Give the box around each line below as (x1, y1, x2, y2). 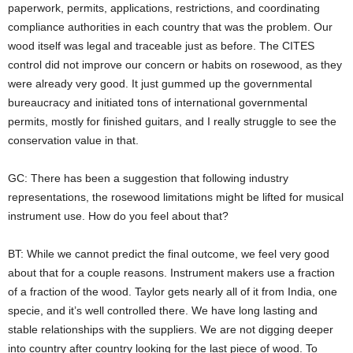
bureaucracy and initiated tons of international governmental (8, 95, 307, 109)
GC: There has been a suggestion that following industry (8, 171, 288, 184)
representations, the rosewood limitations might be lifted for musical (8, 190, 344, 203)
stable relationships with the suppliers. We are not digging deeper (8, 322, 333, 336)
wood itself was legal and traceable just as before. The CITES (8, 39, 314, 52)
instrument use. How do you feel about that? (8, 209, 229, 222)
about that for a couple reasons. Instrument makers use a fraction (8, 266, 335, 279)
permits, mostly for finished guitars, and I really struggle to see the (8, 114, 336, 128)
